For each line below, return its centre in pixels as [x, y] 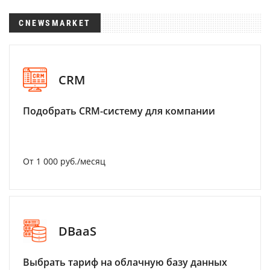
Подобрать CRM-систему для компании [119, 111]
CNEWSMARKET [55, 23]
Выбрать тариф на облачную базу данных [125, 262]
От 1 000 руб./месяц [64, 161]
